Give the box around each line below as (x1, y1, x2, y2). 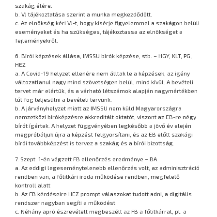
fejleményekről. (15, 37, 59, 44)
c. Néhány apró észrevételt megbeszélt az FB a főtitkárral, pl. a (15, 207, 187, 215)
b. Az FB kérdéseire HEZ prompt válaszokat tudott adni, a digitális (15, 190, 192, 197)
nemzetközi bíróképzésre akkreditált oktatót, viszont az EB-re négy (15, 113, 197, 121)
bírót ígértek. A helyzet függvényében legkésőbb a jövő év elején (15, 122, 192, 129)
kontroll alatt (15, 181, 51, 188)
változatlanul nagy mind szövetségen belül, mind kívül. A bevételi (15, 78, 194, 86)
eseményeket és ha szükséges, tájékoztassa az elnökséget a (15, 28, 183, 35)
